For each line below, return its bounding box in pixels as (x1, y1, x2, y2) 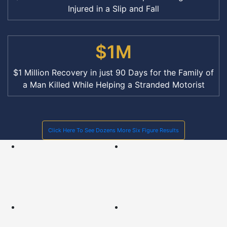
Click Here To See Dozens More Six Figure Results (48, 127, 179, 134)
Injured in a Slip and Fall (68, 4, 159, 14)
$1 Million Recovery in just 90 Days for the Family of (13, 67, 214, 78)
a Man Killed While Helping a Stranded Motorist (22, 80, 205, 90)
